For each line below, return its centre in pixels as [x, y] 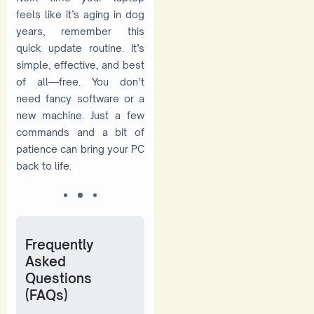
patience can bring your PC [80, 149]
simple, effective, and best [80, 65]
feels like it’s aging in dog [80, 15]
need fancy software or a [80, 99]
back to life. [44, 166]
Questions [59, 278]
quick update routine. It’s [80, 48]
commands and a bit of [80, 132]
